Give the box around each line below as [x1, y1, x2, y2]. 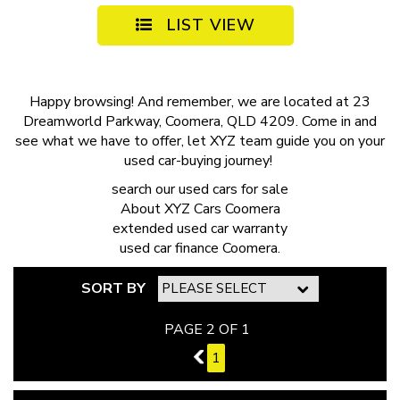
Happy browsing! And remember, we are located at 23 [29, 92, 371, 112]
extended [112, 219, 177, 239]
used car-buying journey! [124, 151, 276, 171]
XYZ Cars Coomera [163, 199, 280, 220]
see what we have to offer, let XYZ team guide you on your [15, 131, 385, 152]
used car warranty [177, 219, 287, 239]
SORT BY [81, 279, 146, 299]
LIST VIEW [162, 14, 255, 37]
